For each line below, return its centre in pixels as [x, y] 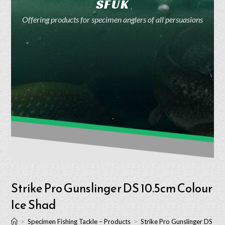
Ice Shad [34, 205]
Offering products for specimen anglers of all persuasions [113, 19]
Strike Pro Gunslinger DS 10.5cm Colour [112, 188]
